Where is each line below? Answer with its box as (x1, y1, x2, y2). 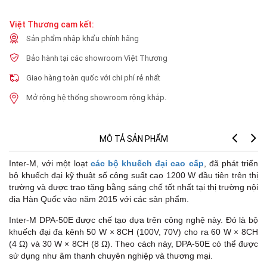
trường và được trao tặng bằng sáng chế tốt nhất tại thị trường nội (9, 182, 258, 193)
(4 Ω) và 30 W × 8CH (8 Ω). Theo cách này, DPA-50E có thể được (9, 239, 258, 249)
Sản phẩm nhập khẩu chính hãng (26, 33, 139, 44)
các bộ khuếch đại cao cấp (90, 159, 204, 169)
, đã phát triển (203, 159, 259, 169)
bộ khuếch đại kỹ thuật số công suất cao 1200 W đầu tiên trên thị (9, 170, 258, 181)
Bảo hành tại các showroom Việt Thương (26, 53, 167, 64)
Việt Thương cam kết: (10, 19, 94, 30)
